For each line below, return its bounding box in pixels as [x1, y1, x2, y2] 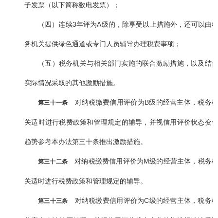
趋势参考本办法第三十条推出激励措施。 [24, 138, 147, 146]
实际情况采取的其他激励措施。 [24, 79, 120, 87]
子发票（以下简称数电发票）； [24, 1, 120, 9]
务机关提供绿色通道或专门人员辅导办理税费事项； [24, 40, 181, 48]
